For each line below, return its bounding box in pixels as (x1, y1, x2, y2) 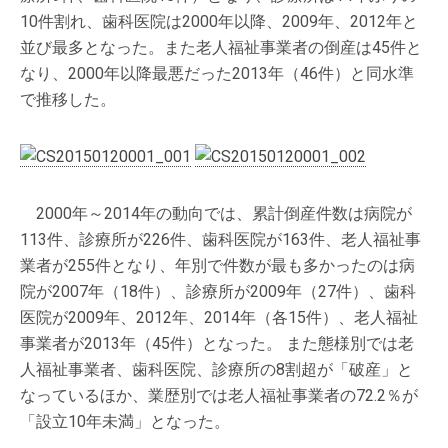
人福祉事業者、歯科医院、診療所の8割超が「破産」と (20, 360, 413, 379)
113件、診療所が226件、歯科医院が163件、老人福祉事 (20, 230, 421, 249)
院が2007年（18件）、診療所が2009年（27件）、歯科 (20, 282, 416, 301)
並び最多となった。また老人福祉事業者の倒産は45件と (20, 38, 422, 57)
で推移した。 (20, 90, 116, 109)
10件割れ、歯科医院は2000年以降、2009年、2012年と (20, 12, 418, 31)
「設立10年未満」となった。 (20, 412, 230, 431)
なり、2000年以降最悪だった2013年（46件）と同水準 (20, 64, 414, 83)
